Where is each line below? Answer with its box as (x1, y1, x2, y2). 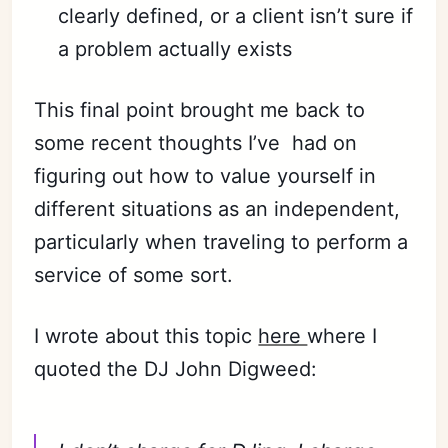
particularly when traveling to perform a (34, 230, 409, 254)
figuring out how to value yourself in (34, 164, 377, 188)
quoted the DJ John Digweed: (34, 357, 318, 381)
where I (307, 324, 378, 348)
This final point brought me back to (34, 98, 366, 122)
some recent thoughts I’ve (34, 131, 281, 155)
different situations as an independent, (34, 197, 401, 221)
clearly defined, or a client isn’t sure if (58, 4, 414, 28)
